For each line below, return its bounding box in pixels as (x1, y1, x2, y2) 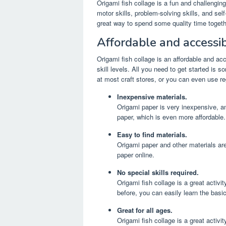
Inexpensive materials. (117, 92, 187, 102)
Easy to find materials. (117, 130, 187, 140)
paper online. (117, 150, 154, 160)
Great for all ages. (117, 205, 173, 215)
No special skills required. (117, 167, 199, 178)
